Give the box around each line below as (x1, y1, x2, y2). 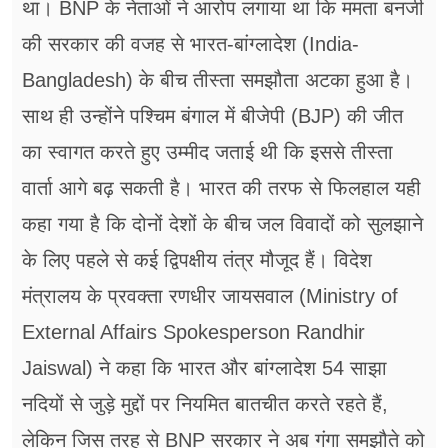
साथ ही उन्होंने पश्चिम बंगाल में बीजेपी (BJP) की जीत (22, 105, 403, 128)
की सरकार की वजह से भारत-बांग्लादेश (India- (22, 33, 359, 56)
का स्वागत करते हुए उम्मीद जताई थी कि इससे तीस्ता (22, 141, 393, 164)
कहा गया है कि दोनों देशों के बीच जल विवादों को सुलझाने (22, 213, 423, 236)
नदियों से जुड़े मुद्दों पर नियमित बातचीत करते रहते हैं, (22, 393, 388, 416)
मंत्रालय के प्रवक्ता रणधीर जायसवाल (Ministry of (22, 285, 398, 308)
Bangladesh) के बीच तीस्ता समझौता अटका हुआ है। (22, 69, 413, 92)
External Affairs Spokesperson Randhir (22, 321, 365, 344)
